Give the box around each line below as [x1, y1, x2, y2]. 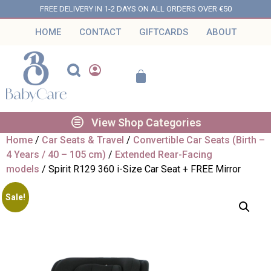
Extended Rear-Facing [115, 148, 212, 160]
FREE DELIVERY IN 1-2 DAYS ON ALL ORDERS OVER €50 [39, 4, 232, 13]
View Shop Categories [91, 116, 201, 129]
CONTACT [79, 27, 121, 38]
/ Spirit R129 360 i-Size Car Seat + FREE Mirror [39, 163, 241, 175]
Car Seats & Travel [42, 134, 124, 146]
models [6, 163, 39, 175]
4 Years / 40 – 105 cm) [6, 148, 106, 160]
